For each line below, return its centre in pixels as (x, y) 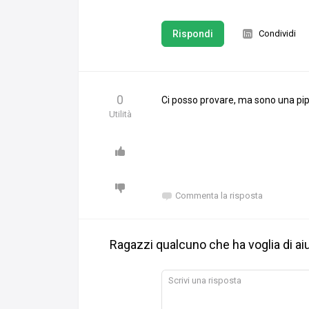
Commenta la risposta (219, 196)
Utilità (120, 114)
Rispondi (193, 34)
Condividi (277, 34)
